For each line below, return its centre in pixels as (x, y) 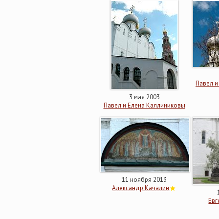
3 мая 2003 (144, 97)
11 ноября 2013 (144, 180)
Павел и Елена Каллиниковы (144, 105)
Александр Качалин (141, 188)
